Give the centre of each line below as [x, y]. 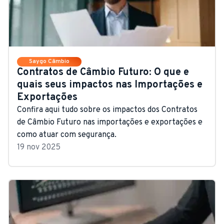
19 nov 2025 [39, 147]
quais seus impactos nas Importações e [110, 85]
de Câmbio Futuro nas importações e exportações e [110, 122]
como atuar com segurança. [67, 135]
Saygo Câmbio [49, 61]
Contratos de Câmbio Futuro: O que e [103, 72]
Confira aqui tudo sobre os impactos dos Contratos [107, 110]
